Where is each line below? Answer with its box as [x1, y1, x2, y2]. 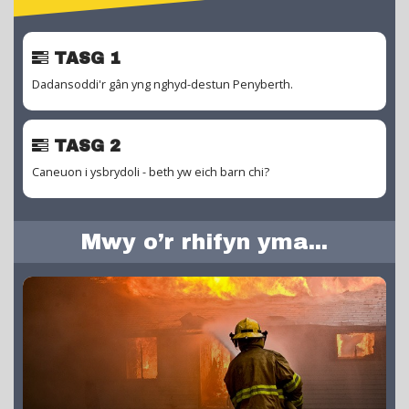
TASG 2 [48, 136, 121, 155]
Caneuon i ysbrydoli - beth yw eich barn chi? [32, 163, 269, 180]
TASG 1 [48, 48, 121, 68]
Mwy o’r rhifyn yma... [81, 229, 328, 254]
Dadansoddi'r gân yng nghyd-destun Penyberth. [32, 76, 293, 92]
